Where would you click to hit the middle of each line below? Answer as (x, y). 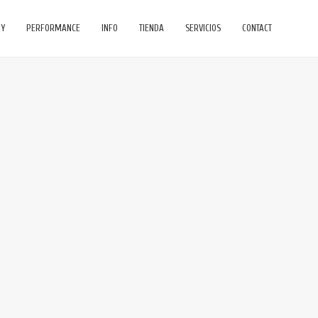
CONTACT (257, 28)
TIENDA (152, 28)
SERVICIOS (203, 28)
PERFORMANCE (53, 28)
